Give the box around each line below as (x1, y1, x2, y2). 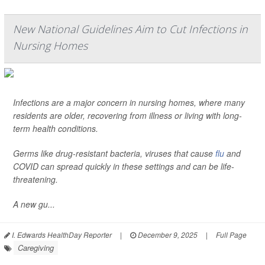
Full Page (216, 230, 247, 240)
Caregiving (18, 242, 54, 253)
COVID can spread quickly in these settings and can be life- (13, 160, 234, 172)
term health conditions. (13, 122, 98, 134)
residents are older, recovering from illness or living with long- (13, 109, 242, 121)
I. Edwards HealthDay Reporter (10, 230, 112, 240)
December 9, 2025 (136, 230, 198, 240)
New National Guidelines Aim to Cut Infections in (13, 22, 248, 36)
